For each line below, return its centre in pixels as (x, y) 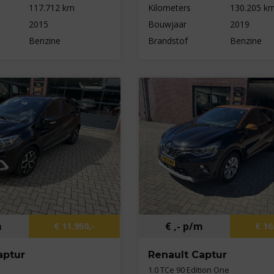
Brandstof (168, 40)
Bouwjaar (167, 24)
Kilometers (169, 7)
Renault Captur (187, 255)
